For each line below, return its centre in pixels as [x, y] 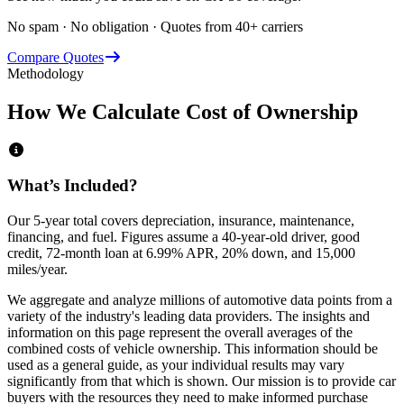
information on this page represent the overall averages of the [180, 332]
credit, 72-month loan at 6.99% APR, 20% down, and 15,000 [181, 252]
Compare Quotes [55, 58]
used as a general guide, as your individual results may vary [176, 364]
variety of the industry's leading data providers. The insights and [188, 316]
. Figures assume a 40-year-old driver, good [237, 236]
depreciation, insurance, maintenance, [248, 220]
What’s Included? [73, 185]
